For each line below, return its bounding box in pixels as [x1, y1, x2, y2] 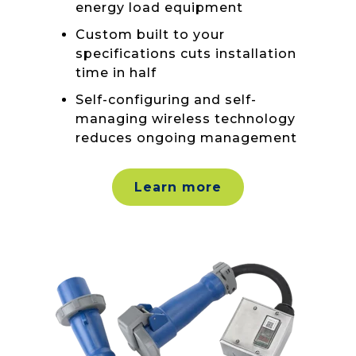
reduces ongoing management [75, 130, 297, 146]
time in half [75, 65, 157, 81]
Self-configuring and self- [75, 92, 257, 108]
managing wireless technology [75, 111, 296, 127]
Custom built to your [75, 27, 225, 43]
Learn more [134, 179, 222, 195]
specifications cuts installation [75, 46, 296, 62]
